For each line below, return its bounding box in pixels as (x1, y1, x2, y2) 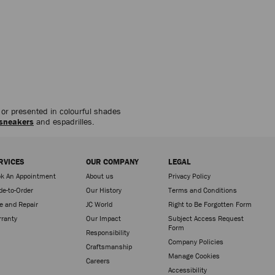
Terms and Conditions (168, 185, 237, 195)
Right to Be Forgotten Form (168, 199, 252, 209)
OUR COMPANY (85, 156, 139, 167)
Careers (85, 255, 110, 266)
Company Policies (168, 236, 223, 247)
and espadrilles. (33, 115, 95, 127)
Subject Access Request (168, 213, 244, 223)
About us (85, 171, 114, 181)
